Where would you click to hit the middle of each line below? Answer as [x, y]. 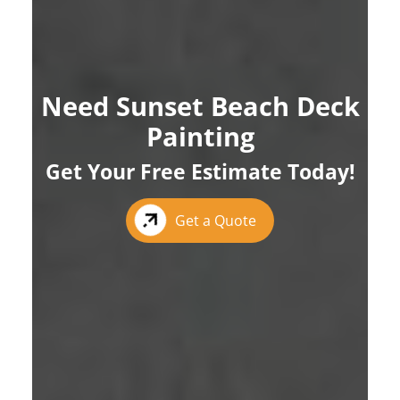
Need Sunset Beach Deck [200, 105]
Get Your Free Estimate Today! [200, 171]
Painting [200, 136]
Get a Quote [216, 220]
